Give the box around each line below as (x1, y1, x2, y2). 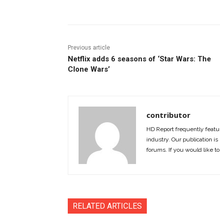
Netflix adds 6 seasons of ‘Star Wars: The (68, 54, 211, 63)
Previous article (68, 44, 110, 51)
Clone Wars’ (68, 64, 110, 74)
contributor (146, 110, 191, 120)
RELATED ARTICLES (73, 201, 142, 211)
